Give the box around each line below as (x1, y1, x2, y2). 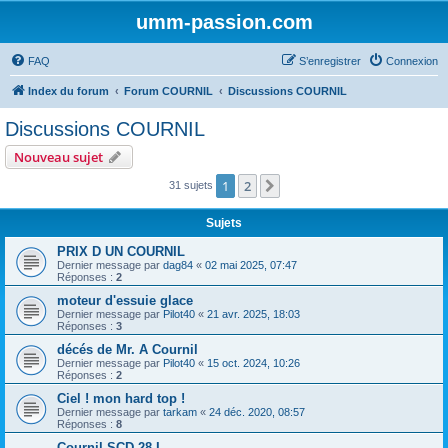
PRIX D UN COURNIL (57, 244, 185, 259)
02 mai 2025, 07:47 (205, 259, 297, 271)
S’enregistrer (299, 55, 361, 67)
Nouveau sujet (14, 148, 103, 166)
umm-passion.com (135, 11, 313, 33)
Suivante (282, 178, 337, 196)
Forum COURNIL (124, 85, 213, 97)
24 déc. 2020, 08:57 (209, 406, 305, 418)
